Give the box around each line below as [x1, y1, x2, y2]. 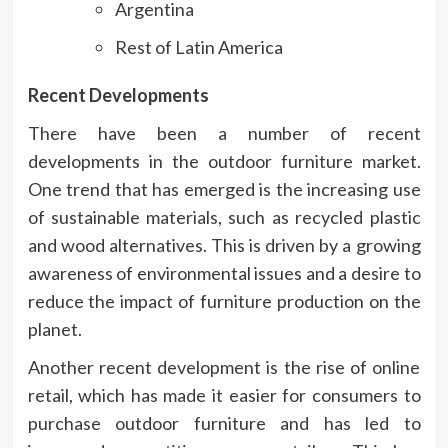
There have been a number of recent [27, 121, 421, 144]
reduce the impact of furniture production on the [27, 289, 421, 312]
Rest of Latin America [114, 35, 283, 58]
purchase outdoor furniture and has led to [27, 411, 421, 434]
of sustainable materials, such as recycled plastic [27, 205, 421, 228]
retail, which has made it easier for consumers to [27, 383, 421, 406]
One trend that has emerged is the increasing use [27, 177, 421, 200]
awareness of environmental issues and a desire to [27, 261, 421, 284]
